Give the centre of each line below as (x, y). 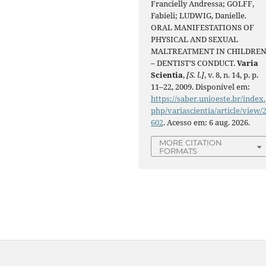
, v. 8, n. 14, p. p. (232, 75)
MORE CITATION (191, 142)
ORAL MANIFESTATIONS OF (203, 27)
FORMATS (178, 151)
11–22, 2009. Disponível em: (201, 86)
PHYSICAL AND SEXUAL (195, 39)
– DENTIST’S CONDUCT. (194, 63)
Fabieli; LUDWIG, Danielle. (199, 15)
